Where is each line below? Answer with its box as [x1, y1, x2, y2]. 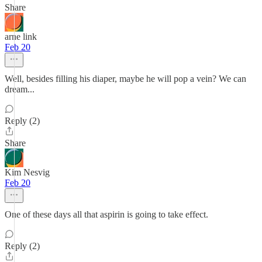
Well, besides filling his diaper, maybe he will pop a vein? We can [5, 74, 246, 84]
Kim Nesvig [5, 167, 50, 177]
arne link [5, 32, 37, 42]
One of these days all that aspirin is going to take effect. [5, 209, 208, 219]
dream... [5, 84, 35, 94]
